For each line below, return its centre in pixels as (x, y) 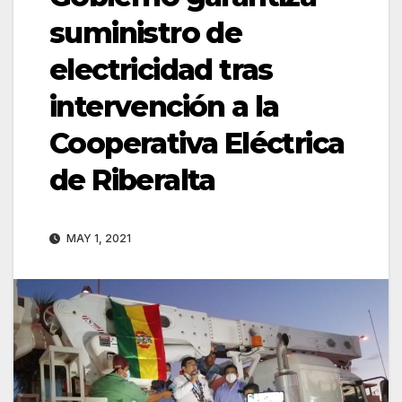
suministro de (146, 33)
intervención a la (164, 107)
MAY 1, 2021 (97, 239)
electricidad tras (161, 70)
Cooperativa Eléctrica (197, 144)
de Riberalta (132, 180)
